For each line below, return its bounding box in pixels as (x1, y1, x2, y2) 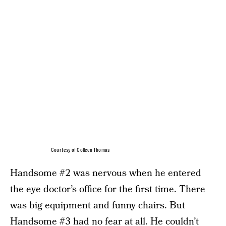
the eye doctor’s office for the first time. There (10, 182, 205, 196)
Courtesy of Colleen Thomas (51, 147, 109, 153)
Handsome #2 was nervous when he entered (10, 166, 201, 180)
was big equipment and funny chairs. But (10, 198, 185, 212)
